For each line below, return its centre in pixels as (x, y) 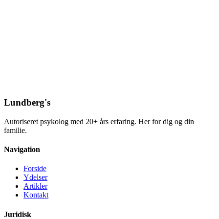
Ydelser (35, 177)
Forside (35, 169)
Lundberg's (27, 103)
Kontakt (36, 195)
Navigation (22, 150)
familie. (15, 130)
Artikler (35, 186)
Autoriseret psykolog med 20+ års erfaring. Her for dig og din (99, 121)
